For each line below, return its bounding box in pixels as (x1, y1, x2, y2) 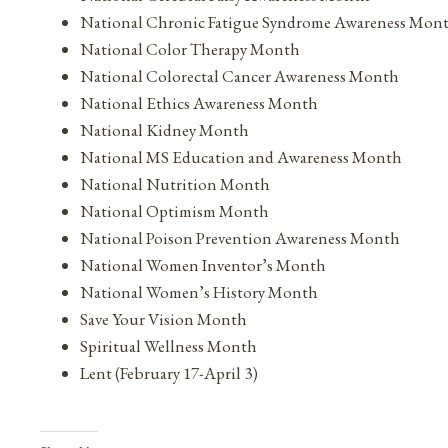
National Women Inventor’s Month (80, 253, 326, 276)
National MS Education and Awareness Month (80, 145, 402, 168)
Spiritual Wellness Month (80, 334, 257, 357)
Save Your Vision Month (80, 307, 247, 330)
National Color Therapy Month (80, 37, 300, 60)
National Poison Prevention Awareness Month (80, 226, 400, 249)
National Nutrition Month (80, 172, 270, 195)
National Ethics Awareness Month (80, 91, 318, 114)
